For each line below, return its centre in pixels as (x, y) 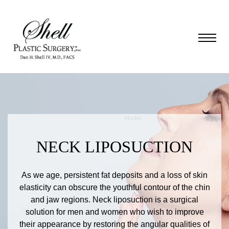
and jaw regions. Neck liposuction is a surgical (114, 200)
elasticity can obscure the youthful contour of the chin (114, 187)
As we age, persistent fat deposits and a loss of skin (114, 175)
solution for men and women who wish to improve (114, 212)
